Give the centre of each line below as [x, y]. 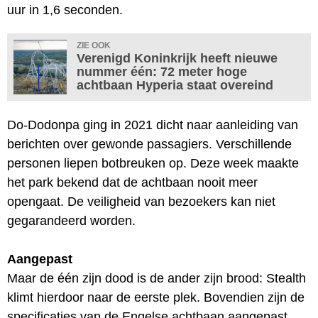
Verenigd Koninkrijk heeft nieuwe [177, 58]
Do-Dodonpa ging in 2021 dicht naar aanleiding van [153, 125]
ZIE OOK [94, 45]
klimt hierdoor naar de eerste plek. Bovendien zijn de [156, 297]
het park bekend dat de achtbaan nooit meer [132, 182]
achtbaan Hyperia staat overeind [175, 85]
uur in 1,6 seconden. [65, 10]
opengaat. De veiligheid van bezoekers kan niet [141, 201]
